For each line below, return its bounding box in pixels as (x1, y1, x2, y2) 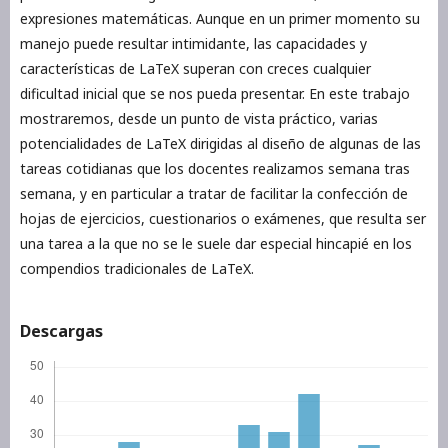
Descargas (20, 320, 103, 343)
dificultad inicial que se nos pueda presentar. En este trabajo (20, 84, 410, 104)
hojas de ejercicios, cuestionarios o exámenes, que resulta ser (20, 209, 426, 229)
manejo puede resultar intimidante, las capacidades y (20, 34, 367, 54)
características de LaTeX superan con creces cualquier (20, 59, 371, 79)
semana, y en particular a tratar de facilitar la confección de (20, 184, 408, 204)
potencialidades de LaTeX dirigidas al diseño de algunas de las (20, 134, 421, 154)
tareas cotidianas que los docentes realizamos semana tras (20, 159, 410, 179)
